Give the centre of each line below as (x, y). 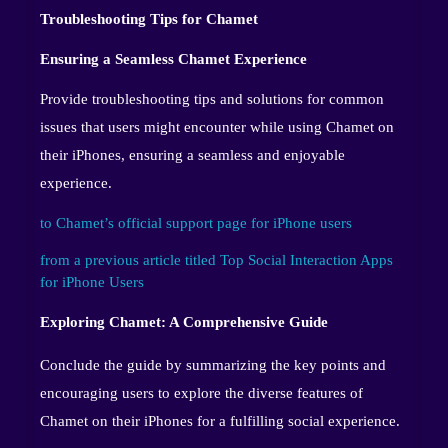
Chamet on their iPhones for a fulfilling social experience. (220, 420)
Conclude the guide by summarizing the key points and (213, 364)
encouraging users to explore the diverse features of (201, 392)
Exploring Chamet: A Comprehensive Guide (184, 321)
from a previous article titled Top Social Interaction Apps (216, 259)
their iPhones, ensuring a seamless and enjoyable (192, 154)
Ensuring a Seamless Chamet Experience (173, 58)
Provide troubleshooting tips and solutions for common (212, 98)
